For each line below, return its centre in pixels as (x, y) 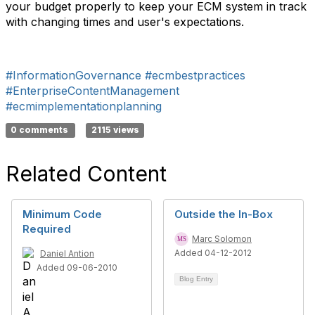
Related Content (86, 174)
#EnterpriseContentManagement (92, 91)
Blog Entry (196, 279)
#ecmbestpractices (195, 75)
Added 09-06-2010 (77, 268)
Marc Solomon (222, 239)
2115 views (115, 130)
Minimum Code (62, 214)
